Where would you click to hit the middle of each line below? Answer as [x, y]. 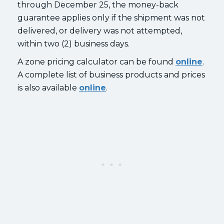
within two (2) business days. [73, 43]
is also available [48, 87]
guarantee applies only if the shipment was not [111, 17]
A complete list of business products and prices [111, 74]
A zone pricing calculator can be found [96, 61]
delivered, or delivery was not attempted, [100, 30]
